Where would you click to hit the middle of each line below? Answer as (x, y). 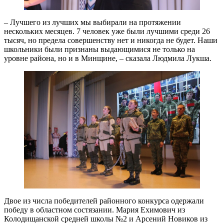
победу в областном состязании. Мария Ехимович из (94, 209)
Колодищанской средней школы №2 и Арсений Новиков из (106, 218)
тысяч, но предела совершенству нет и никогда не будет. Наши (111, 40)
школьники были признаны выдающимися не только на (99, 49)
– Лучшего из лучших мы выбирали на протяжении (92, 22)
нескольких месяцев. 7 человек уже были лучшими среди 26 (107, 31)
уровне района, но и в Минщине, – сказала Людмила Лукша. (108, 58)
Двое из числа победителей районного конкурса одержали (104, 200)
